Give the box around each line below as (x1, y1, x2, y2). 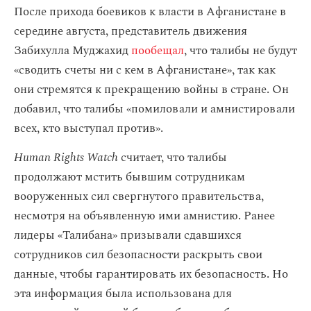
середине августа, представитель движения (14, 22, 247, 40)
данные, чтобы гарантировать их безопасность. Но (14, 265, 288, 283)
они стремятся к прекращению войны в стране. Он (14, 81, 289, 99)
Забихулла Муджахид (14, 42, 131, 60)
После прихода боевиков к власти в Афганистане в (14, 3, 286, 21)
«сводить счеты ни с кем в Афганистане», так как (14, 61, 276, 79)
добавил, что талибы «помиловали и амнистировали (14, 100, 295, 118)
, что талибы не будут (184, 42, 297, 60)
